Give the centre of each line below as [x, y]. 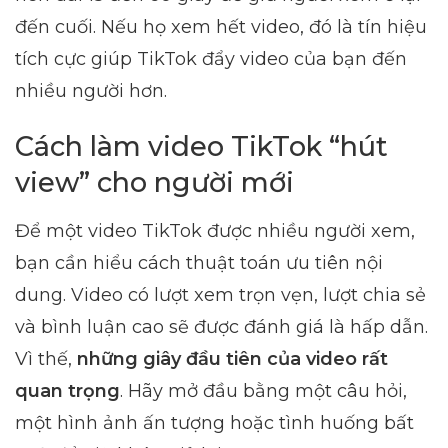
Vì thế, [46, 358]
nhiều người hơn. [91, 90]
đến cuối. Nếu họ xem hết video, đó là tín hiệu [221, 26]
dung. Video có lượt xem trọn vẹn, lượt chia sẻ [220, 294]
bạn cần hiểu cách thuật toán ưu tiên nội [199, 262]
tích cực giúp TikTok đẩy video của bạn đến [211, 58]
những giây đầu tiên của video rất [232, 358]
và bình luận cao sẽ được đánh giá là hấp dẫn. [221, 326]
